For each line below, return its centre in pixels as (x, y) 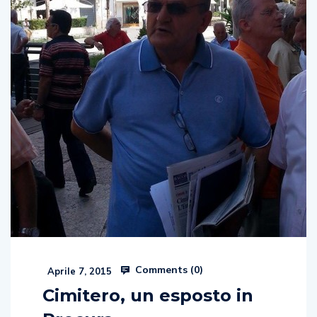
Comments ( (163, 269)
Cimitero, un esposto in (148, 295)
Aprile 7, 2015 (78, 271)
